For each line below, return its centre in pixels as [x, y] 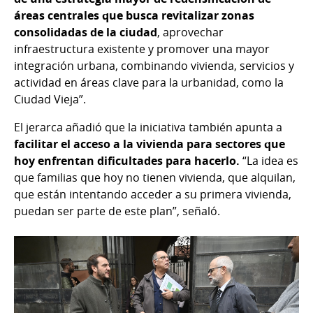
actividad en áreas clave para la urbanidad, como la [149, 82]
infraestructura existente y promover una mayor [142, 49]
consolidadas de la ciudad [86, 32]
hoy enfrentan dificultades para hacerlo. [127, 160]
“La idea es [269, 160]
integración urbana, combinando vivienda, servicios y [154, 65]
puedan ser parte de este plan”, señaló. [117, 211]
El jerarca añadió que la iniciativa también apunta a [148, 127]
